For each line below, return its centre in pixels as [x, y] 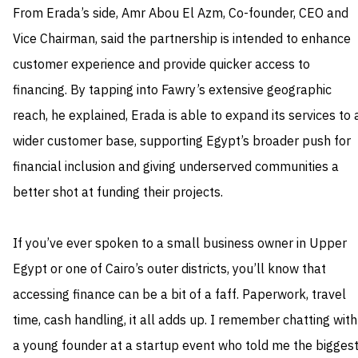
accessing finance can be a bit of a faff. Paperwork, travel [179, 295]
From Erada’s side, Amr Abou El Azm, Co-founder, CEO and [181, 14]
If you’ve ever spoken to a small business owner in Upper [180, 244]
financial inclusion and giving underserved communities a [176, 167]
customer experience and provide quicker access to [161, 65]
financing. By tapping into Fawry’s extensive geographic [172, 91]
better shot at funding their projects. [118, 193]
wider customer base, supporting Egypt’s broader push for [182, 142]
